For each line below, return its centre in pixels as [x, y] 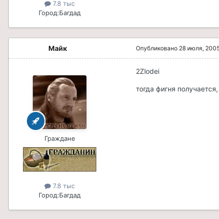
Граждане [60, 138]
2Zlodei [148, 71]
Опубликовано [157, 48]
